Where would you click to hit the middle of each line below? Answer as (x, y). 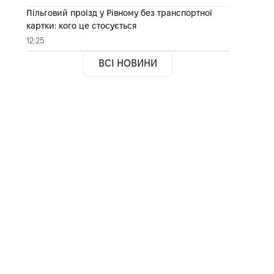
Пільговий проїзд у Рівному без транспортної (119, 13)
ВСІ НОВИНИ (128, 63)
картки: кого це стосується (81, 25)
